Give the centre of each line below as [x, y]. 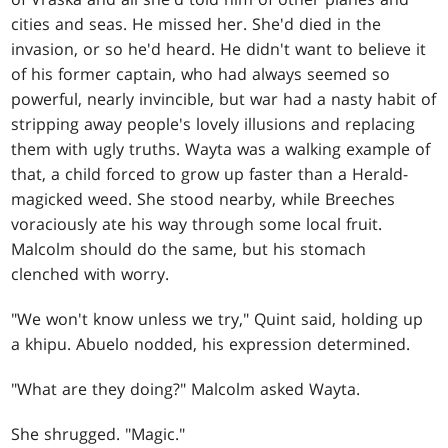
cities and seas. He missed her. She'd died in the [196, 23]
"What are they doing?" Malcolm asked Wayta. [186, 388]
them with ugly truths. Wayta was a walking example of [221, 148]
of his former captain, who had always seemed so [201, 73]
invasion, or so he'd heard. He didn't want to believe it [219, 48]
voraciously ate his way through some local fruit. [197, 223]
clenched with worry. [90, 273]
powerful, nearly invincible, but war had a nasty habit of [224, 98]
